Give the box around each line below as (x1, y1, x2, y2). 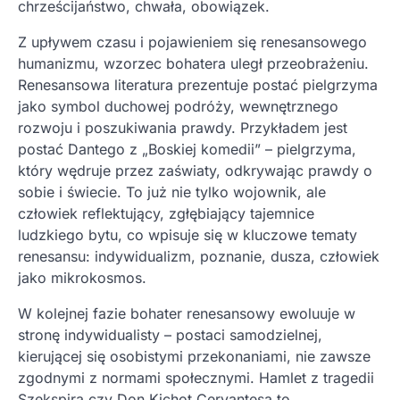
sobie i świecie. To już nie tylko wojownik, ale (18, 183, 326, 202)
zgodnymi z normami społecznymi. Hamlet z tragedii (18, 369, 374, 387)
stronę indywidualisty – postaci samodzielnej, (18, 326, 322, 345)
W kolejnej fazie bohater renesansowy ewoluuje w (18, 304, 355, 323)
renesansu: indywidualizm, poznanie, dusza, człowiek (18, 247, 379, 266)
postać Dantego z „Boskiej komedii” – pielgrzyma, (18, 140, 356, 159)
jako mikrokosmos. (18, 269, 146, 287)
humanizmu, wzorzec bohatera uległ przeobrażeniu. (18, 54, 369, 73)
